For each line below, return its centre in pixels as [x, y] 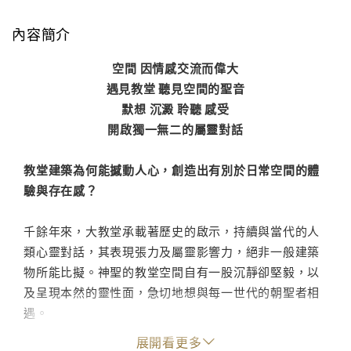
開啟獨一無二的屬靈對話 [175, 129]
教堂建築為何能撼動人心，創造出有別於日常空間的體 [172, 170]
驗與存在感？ [61, 190]
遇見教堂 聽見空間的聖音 [175, 89]
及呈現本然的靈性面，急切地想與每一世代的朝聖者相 [172, 292]
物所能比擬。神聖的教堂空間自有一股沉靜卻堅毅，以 [172, 272]
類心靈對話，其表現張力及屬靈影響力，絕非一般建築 [172, 251]
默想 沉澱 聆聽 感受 [175, 109]
